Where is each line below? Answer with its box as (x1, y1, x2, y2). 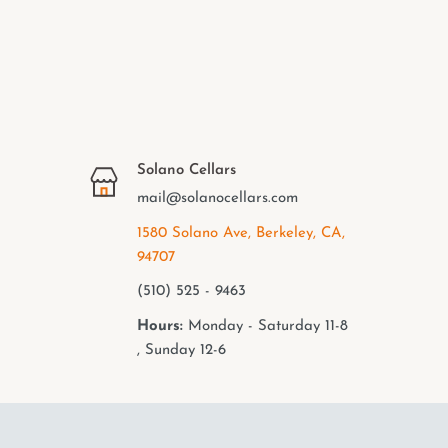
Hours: (136, 318, 183, 334)
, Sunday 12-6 (136, 342, 226, 358)
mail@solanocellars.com (136, 191, 303, 207)
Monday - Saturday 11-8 (182, 318, 348, 334)
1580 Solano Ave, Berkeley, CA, (136, 225, 345, 241)
